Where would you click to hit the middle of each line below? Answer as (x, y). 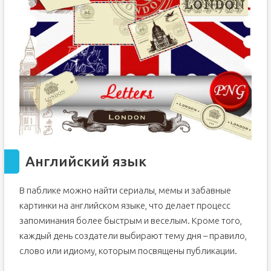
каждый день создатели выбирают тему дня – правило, (133, 236)
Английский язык (86, 162)
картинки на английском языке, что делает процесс (125, 206)
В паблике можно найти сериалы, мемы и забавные (125, 191)
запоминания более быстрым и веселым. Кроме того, (130, 221)
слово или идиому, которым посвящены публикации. (128, 251)
